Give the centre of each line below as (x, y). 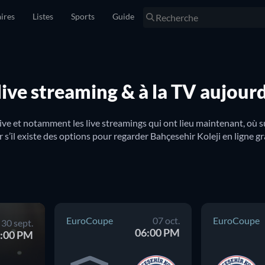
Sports (83, 16)
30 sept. (17, 222)
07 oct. (166, 220)
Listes (43, 16)
